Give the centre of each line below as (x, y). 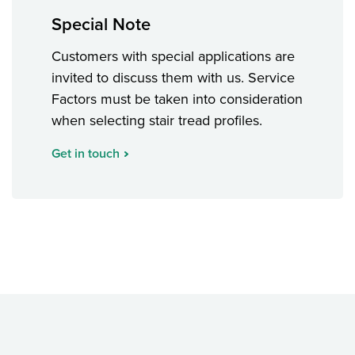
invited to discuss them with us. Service (173, 78)
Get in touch (86, 154)
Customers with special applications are (173, 57)
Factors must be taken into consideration (177, 99)
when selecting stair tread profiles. (157, 121)
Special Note (101, 25)
